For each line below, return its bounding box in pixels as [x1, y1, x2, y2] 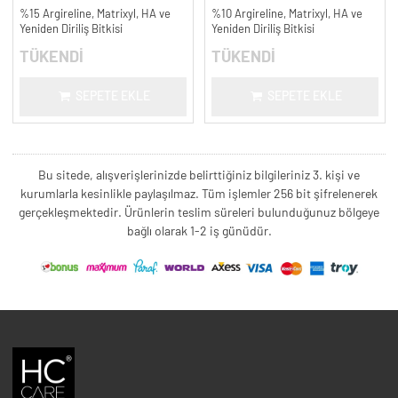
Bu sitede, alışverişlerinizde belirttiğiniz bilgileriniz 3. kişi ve [38, 169, 360, 182]
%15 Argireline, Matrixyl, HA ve [19, 7, 171, 20]
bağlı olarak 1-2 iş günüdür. [126, 225, 272, 238]
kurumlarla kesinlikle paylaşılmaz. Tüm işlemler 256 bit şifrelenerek [20, 187, 378, 201]
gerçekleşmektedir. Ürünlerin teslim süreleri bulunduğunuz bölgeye [19, 206, 379, 219]
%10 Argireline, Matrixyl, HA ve [211, 7, 362, 20]
